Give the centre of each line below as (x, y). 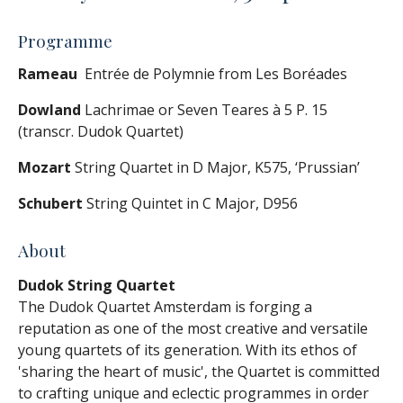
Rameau (48, 74)
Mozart (45, 168)
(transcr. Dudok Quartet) (101, 132)
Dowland (49, 110)
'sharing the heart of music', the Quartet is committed (199, 371)
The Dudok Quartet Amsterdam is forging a (165, 306)
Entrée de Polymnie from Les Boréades (212, 74)
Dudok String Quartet (97, 285)
